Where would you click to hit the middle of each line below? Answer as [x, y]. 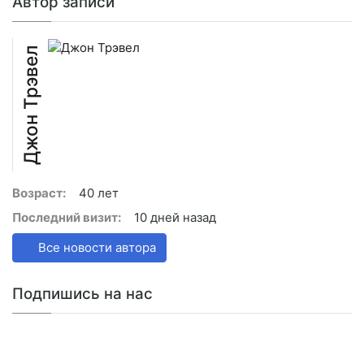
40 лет [99, 193]
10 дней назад [175, 218]
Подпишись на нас [82, 294]
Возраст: [39, 193]
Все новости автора [95, 248]
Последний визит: [67, 218]
